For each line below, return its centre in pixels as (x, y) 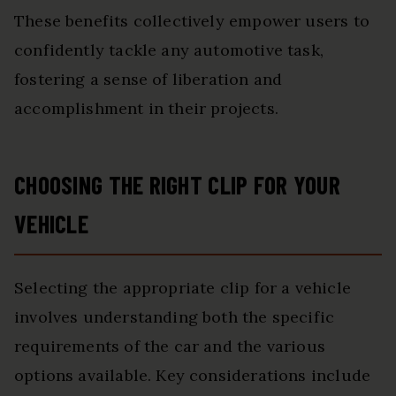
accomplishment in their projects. (146, 109)
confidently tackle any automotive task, (169, 50)
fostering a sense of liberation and (148, 80)
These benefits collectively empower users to (192, 21)
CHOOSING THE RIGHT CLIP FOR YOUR (177, 185)
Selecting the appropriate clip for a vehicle (183, 288)
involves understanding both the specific (175, 317)
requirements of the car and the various (170, 346)
